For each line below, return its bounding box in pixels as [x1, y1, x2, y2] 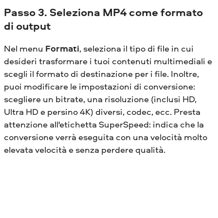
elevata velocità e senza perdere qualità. [4, 143, 165, 156]
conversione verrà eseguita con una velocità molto [4, 130, 207, 143]
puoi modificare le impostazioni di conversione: [4, 80, 195, 92]
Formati [45, 42, 79, 54]
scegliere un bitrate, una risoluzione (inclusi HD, [4, 92, 197, 105]
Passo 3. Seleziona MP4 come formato [4, 5, 203, 20]
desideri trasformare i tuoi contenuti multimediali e [4, 54, 212, 67]
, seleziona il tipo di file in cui [79, 42, 194, 54]
